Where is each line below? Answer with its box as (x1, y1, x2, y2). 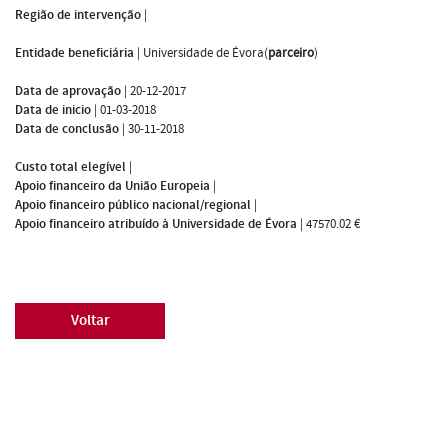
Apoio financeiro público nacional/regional (15, 195, 251, 214)
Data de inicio (15, 100, 91, 119)
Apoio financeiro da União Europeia (15, 176, 210, 195)
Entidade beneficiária (15, 43, 134, 62)
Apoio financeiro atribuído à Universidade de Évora (15, 214, 297, 233)
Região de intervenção (15, 5, 141, 24)
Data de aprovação (15, 81, 121, 100)
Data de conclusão (15, 119, 119, 138)
